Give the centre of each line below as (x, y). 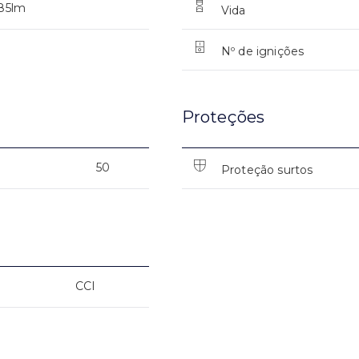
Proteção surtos (267, 170)
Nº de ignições (262, 52)
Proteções (223, 117)
